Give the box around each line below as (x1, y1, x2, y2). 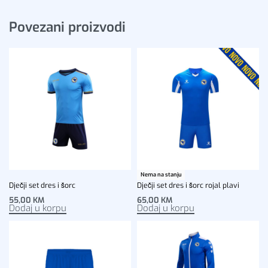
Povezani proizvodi (9, 18, 126, 36)
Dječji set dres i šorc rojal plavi (137, 180, 239, 190)
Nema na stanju (140, 170, 182, 178)
